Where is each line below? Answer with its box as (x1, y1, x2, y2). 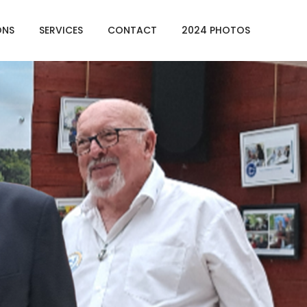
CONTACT (108, 23, 157, 38)
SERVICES (39, 23, 83, 38)
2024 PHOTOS (182, 23, 250, 38)
